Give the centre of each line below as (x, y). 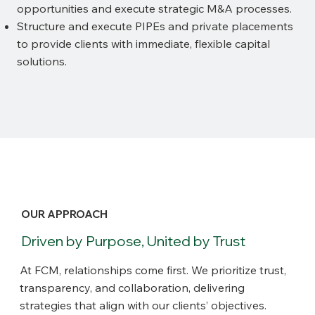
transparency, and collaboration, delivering (133, 287)
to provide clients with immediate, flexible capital (143, 44)
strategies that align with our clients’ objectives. (143, 305)
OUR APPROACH (64, 214)
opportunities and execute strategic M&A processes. (154, 9)
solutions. (41, 62)
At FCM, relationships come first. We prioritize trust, (153, 270)
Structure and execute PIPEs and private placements (155, 26)
